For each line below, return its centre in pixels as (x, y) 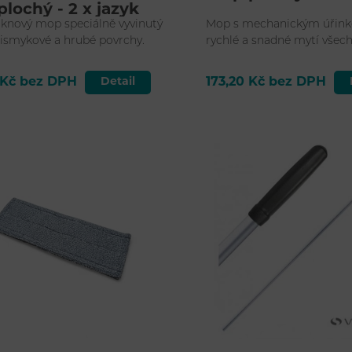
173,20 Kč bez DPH (266, 83)
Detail (118, 82)
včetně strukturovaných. (272, 58)
